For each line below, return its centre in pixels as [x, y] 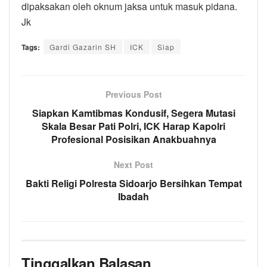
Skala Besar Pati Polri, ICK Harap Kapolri [133, 126]
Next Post [133, 165]
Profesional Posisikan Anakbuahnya [133, 139]
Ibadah [133, 197]
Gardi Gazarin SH [83, 47]
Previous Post [133, 94]
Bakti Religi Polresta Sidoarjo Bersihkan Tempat [133, 184]
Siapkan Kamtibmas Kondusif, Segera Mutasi [133, 113]
